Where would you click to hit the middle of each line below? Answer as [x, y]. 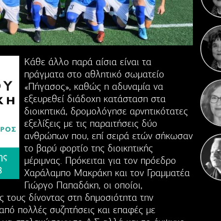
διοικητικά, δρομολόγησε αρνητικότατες [106, 111]
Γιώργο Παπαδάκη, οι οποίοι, [83, 185]
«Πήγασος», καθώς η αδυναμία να [94, 86]
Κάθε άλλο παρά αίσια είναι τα [88, 62]
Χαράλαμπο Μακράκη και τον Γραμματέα [107, 173]
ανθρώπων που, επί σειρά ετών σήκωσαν [109, 136]
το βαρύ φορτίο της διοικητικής [89, 148]
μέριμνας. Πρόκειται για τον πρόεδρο [100, 160]
